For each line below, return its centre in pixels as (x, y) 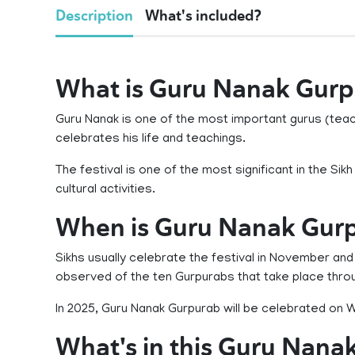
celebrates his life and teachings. (151, 139)
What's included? (203, 16)
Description (94, 16)
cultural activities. (105, 190)
